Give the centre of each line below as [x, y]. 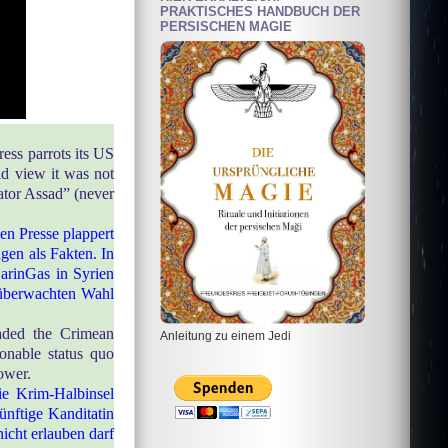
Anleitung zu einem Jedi [225, 335]
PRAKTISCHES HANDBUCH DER [260, 12]
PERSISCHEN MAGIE [226, 27]
